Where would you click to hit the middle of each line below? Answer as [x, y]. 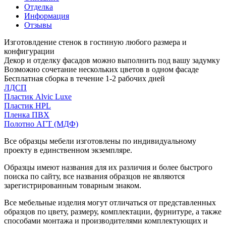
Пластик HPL [27, 105]
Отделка [39, 7]
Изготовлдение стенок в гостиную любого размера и [95, 42]
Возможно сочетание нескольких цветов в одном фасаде [101, 69]
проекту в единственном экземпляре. [68, 150]
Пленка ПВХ [27, 115]
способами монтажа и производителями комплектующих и [106, 220]
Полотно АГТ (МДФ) [41, 124]
